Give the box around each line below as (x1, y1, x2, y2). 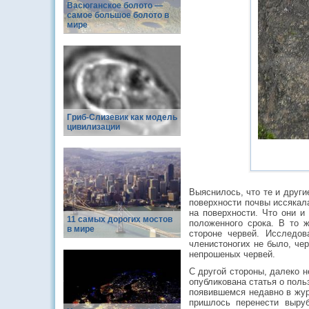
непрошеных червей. (189, 249, 275, 259)
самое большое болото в (67, 10, 169, 20)
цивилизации (67, 122, 120, 132)
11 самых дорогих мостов (67, 215, 172, 224)
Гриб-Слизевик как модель (67, 112, 177, 122)
